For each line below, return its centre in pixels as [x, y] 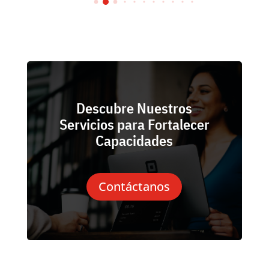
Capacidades [134, 141]
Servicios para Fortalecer [134, 125]
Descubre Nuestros [134, 108]
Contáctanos [134, 187]
